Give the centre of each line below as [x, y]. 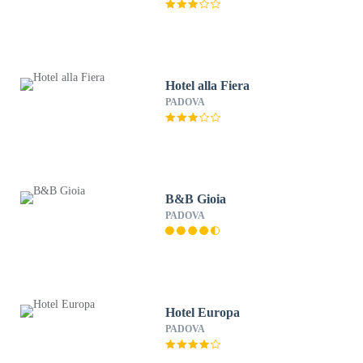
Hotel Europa [203, 312]
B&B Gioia [196, 199]
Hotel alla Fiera [208, 85]
